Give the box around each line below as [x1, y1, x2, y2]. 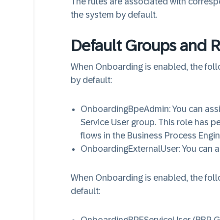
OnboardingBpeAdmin [81, 104, 169, 114]
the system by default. [71, 10, 159, 20]
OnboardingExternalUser [81, 144, 179, 154]
